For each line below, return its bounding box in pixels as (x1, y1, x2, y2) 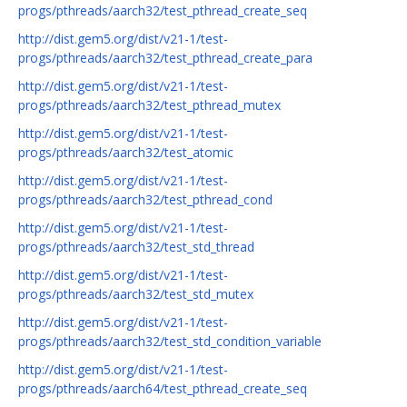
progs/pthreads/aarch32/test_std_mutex (18, 285, 253, 303)
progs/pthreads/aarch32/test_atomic (18, 144, 233, 162)
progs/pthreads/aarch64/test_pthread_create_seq (18, 380, 307, 398)
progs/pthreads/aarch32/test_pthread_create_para (18, 49, 313, 67)
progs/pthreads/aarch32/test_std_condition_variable (18, 333, 322, 351)
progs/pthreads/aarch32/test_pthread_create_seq (18, 2, 307, 20)
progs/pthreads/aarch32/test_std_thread (18, 238, 254, 256)
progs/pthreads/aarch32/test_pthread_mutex (18, 96, 281, 114)
